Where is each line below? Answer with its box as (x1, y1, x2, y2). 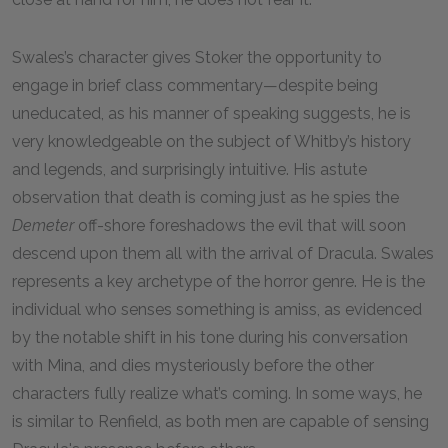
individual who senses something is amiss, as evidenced (12, 300, 422, 319)
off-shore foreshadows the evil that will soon (78, 216, 406, 235)
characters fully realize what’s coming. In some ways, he (12, 384, 422, 403)
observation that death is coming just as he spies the (12, 188, 399, 207)
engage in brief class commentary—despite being (12, 76, 378, 95)
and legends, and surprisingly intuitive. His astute (12, 160, 367, 179)
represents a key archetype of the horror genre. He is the (12, 272, 425, 291)
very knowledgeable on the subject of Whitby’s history (12, 132, 411, 151)
